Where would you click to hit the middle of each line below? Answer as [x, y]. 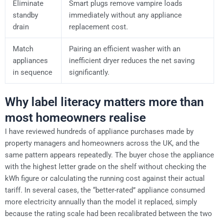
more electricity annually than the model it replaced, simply [101, 202]
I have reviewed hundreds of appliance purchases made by [99, 131]
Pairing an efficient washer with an [124, 49]
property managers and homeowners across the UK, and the [102, 143]
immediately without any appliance [125, 15]
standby [25, 15]
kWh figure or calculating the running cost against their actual [105, 178]
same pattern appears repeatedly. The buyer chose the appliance [109, 155]
